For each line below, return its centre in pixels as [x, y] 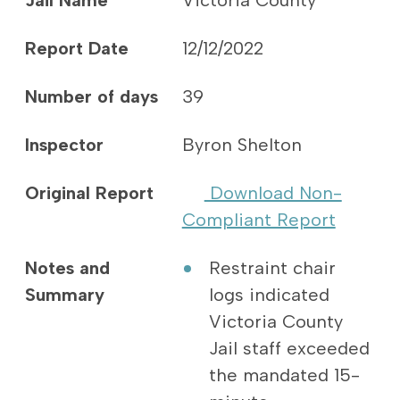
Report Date [76, 48]
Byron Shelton [244, 145]
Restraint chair [272, 268]
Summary [64, 295]
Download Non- [273, 193]
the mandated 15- [284, 375]
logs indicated [269, 295]
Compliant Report [258, 220]
